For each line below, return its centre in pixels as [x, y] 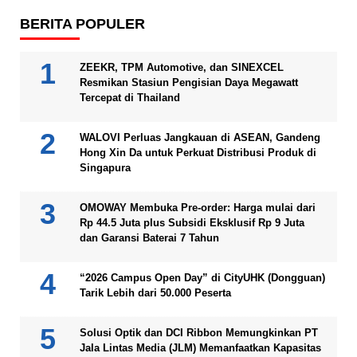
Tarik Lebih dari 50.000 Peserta [155, 292]
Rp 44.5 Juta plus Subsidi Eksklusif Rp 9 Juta [192, 222]
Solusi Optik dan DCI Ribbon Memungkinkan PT [199, 332]
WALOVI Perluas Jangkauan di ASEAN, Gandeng [200, 137]
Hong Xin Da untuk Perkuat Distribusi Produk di [198, 152]
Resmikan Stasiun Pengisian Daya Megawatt [189, 82]
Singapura [105, 167]
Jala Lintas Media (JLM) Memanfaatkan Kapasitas [200, 347]
